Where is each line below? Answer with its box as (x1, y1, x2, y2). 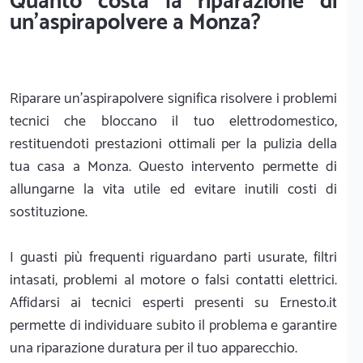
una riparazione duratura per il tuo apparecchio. (10, 335, 297, 361)
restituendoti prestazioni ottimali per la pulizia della (10, 131, 337, 156)
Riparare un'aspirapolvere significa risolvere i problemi (10, 86, 337, 111)
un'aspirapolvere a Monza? (10, 4, 261, 41)
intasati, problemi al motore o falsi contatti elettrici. (10, 267, 337, 293)
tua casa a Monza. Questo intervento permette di (10, 154, 337, 179)
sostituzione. (10, 199, 88, 224)
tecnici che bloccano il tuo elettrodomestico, (10, 109, 337, 134)
